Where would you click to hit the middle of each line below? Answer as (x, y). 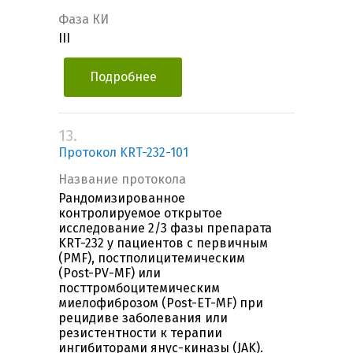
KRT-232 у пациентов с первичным (163, 243)
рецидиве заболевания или (143, 318)
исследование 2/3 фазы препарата (165, 229)
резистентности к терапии (140, 333)
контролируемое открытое (140, 214)
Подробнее (123, 77)
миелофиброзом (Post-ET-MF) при (161, 303)
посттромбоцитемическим (139, 288)
